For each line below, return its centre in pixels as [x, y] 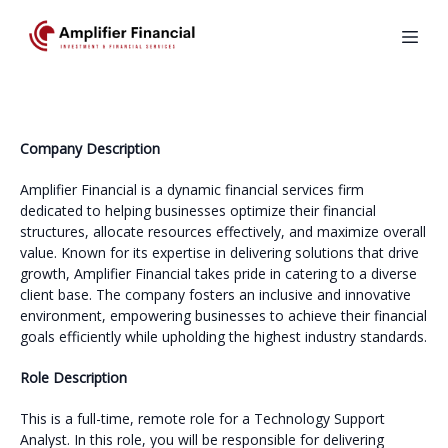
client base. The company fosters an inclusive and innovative [215, 294]
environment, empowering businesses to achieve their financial [223, 315]
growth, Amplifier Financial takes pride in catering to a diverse [218, 273]
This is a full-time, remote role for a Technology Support [202, 418]
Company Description [90, 148]
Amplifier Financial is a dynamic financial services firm [192, 189]
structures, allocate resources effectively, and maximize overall [223, 231]
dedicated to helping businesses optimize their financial [198, 210]
